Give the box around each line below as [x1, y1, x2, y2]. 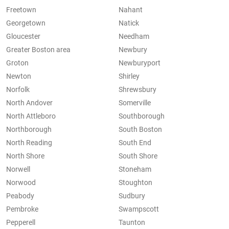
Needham [119, 32, 149, 41]
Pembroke [6, 205, 38, 214]
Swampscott [119, 205, 159, 214]
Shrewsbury [119, 85, 156, 94]
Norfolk [6, 85, 30, 94]
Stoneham [119, 165, 151, 174]
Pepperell [6, 218, 35, 227]
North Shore [6, 152, 44, 161]
